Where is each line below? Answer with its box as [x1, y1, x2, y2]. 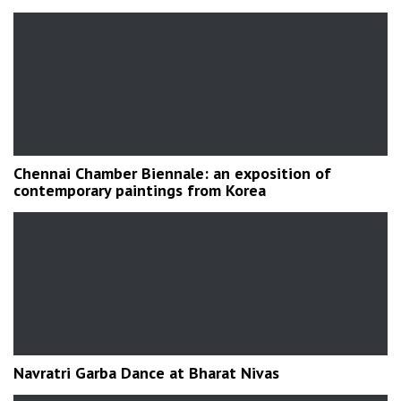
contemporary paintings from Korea [13, 179, 266, 200]
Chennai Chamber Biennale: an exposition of [13, 162, 331, 183]
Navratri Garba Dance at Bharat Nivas [13, 362, 279, 383]
